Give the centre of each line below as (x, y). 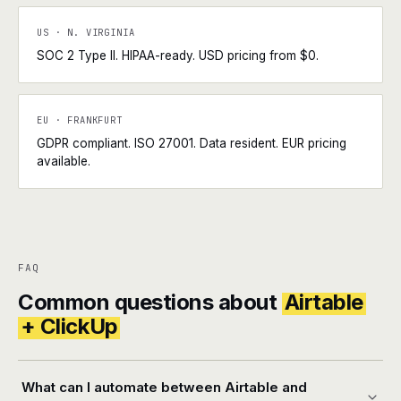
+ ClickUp (69, 326)
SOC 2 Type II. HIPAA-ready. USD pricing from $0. (178, 55)
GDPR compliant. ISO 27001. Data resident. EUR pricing (192, 143)
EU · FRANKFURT (80, 120)
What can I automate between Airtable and (164, 387)
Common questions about (150, 302)
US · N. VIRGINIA (86, 32)
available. (64, 161)
